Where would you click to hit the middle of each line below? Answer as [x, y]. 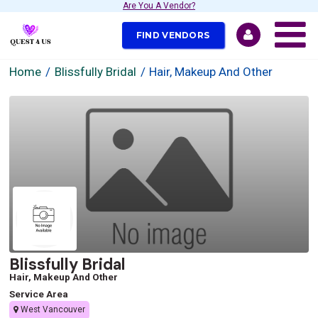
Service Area [39, 294]
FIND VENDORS [173, 35]
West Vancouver [52, 310]
